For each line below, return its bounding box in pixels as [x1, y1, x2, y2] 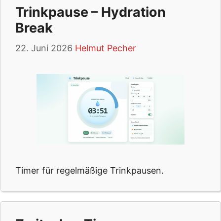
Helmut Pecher [75, 43, 136, 53]
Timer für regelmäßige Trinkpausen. [15, 165, 164, 176]
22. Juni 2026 [15, 43, 73, 53]
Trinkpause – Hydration [15, 4, 166, 20]
